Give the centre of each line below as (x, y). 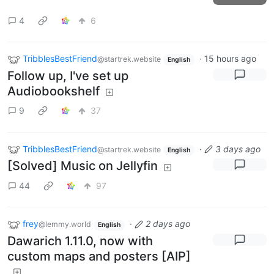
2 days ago (168, 224)
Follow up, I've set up (68, 76)
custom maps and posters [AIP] (99, 257)
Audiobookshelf (54, 91)
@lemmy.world (65, 224)
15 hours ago (230, 59)
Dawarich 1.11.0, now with (80, 241)
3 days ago (238, 149)
